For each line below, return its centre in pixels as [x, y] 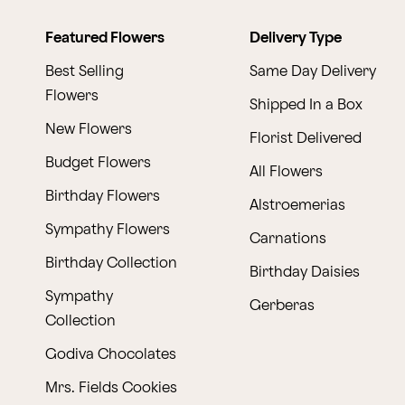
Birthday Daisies [305, 272]
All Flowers [287, 172]
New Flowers [89, 129]
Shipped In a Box [306, 105]
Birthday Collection [112, 263]
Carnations [288, 239]
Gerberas [283, 306]
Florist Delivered [306, 138]
